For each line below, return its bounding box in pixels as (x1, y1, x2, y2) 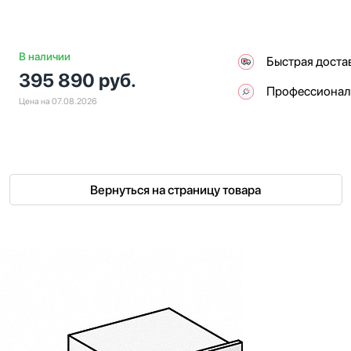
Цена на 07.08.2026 (19, 96, 97, 107)
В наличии (19, 49, 71, 63)
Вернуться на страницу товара (90, 183, 261, 197)
